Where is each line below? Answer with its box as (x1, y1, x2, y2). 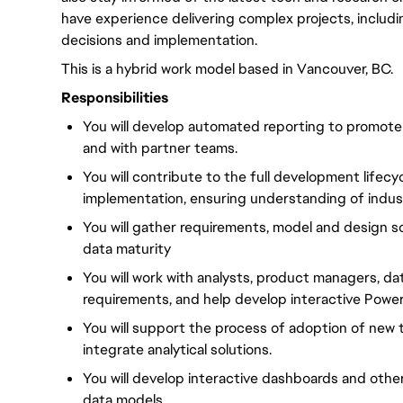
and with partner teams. (83, 139, 237, 157)
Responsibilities (61, 88, 168, 107)
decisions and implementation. (61, 31, 257, 49)
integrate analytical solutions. (83, 340, 272, 359)
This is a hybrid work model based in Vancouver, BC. (61, 59, 393, 78)
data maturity (83, 239, 171, 258)
